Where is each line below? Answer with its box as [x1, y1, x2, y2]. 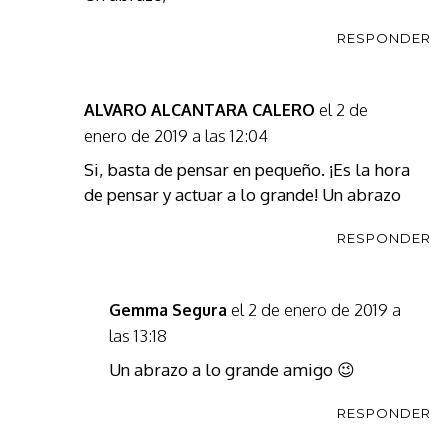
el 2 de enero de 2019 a [230, 299, 401, 320]
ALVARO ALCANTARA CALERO [83, 100, 315, 120]
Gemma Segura [108, 300, 227, 320]
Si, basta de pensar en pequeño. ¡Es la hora [83, 159, 410, 180]
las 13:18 [108, 325, 167, 346]
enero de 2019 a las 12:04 [83, 125, 268, 146]
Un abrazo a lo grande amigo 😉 [108, 359, 355, 380]
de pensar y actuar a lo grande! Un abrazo [83, 184, 401, 205]
